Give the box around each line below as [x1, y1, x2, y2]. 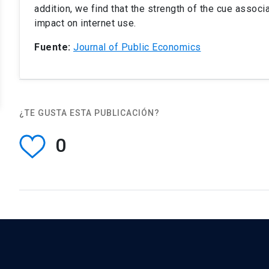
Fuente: [34, 41, 71, 53]
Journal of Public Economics [73, 41, 201, 53]
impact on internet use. [34, 17, 136, 29]
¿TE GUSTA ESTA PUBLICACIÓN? [19, 107, 160, 118]
